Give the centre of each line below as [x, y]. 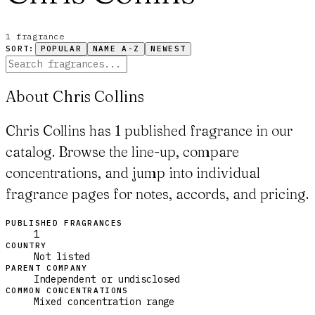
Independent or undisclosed [107, 279]
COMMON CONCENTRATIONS [67, 290]
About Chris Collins [75, 96]
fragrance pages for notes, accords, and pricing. [157, 193]
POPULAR [61, 49]
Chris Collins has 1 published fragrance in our [149, 130]
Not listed [62, 256]
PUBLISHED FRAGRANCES [64, 223]
